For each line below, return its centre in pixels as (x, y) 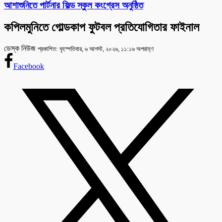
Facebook (28, 66)
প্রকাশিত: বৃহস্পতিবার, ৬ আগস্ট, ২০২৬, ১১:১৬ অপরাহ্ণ (96, 49)
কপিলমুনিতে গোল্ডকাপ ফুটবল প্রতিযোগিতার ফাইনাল (102, 28)
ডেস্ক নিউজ (21, 49)
